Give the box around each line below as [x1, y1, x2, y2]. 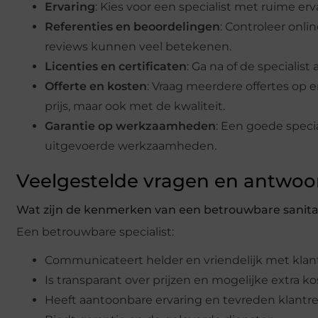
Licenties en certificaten [45, 59, 187, 73]
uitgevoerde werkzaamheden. [45, 138, 216, 153]
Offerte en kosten [45, 79, 147, 93]
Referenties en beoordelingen [45, 19, 220, 33]
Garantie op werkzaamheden [45, 119, 216, 133]
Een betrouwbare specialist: [16, 224, 174, 238]
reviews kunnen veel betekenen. [45, 39, 231, 53]
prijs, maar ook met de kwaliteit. [45, 99, 225, 113]
